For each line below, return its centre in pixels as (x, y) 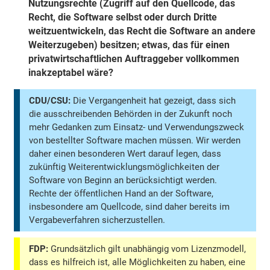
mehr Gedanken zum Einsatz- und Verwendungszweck (137, 127)
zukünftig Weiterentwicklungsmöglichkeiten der (124, 167)
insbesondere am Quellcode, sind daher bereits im (130, 207)
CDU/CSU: (50, 101)
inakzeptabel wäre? (71, 73)
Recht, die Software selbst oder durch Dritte (123, 17)
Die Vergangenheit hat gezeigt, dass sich (153, 101)
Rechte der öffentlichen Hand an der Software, (121, 194)
